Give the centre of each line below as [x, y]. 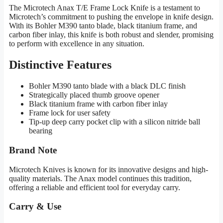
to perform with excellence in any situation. [77, 44]
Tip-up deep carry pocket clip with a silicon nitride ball [114, 122]
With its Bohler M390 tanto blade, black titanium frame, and [103, 26]
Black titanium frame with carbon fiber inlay [98, 104]
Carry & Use [35, 207]
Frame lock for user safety [70, 113]
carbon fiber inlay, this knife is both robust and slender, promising [111, 35]
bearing [41, 131]
